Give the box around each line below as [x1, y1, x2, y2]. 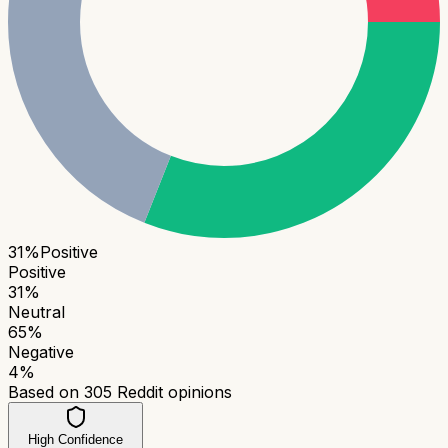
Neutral [8, 301, 65, 322]
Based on [8, 381, 84, 402]
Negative [8, 341, 74, 362]
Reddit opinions [112, 381, 232, 402]
